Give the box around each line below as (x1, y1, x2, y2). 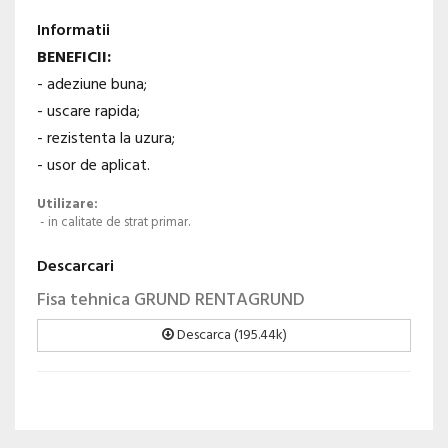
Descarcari (37, 254, 114, 281)
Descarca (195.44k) (173, 324, 287, 348)
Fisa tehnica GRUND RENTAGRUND (37, 285, 305, 315)
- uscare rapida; (37, 99, 140, 126)
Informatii (37, 18, 110, 45)
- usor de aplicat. (37, 153, 150, 180)
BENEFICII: (37, 45, 111, 72)
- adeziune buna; (37, 72, 147, 99)
